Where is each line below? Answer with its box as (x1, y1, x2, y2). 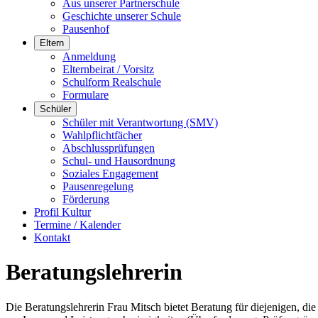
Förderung (62, 193, 109, 205)
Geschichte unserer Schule (62, 10, 181, 22)
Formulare (62, 89, 109, 101)
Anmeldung (62, 50, 116, 62)
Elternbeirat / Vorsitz (62, 63, 154, 75)
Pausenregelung (62, 180, 133, 192)
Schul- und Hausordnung (62, 155, 175, 167)
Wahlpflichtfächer (62, 129, 142, 141)
